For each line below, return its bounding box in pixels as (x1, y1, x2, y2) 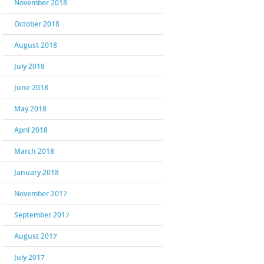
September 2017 (14, 210, 70, 220)
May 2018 (14, 104, 47, 114)
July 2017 (14, 252, 45, 262)
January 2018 (14, 167, 59, 177)
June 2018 (14, 82, 48, 93)
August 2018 (14, 40, 57, 50)
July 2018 (14, 61, 45, 71)
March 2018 (14, 146, 54, 156)
